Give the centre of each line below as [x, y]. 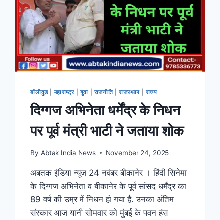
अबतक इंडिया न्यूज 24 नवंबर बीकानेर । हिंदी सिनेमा [109, 173]
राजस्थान [130, 92]
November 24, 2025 [137, 152]
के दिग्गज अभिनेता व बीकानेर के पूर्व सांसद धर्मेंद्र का [109, 186]
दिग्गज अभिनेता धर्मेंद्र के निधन [106, 110]
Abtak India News [68, 152]
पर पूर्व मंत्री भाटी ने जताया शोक [107, 131]
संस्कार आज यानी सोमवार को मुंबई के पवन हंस [99, 212]
